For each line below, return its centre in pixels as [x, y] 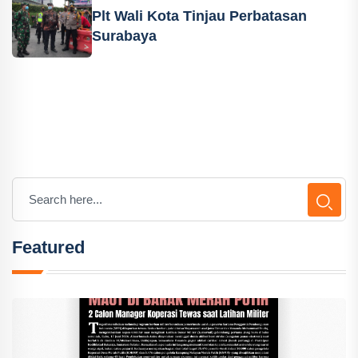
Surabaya [124, 36]
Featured [48, 247]
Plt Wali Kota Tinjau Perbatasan [199, 16]
